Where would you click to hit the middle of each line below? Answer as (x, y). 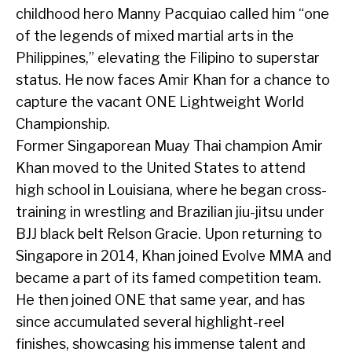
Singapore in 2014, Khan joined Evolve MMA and (174, 256)
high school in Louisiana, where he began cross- (171, 190)
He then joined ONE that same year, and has (160, 300)
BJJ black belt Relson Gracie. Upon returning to (169, 234)
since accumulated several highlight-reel (150, 322)
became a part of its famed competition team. (169, 278)
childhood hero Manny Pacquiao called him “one (172, 14)
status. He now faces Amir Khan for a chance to (173, 80)
